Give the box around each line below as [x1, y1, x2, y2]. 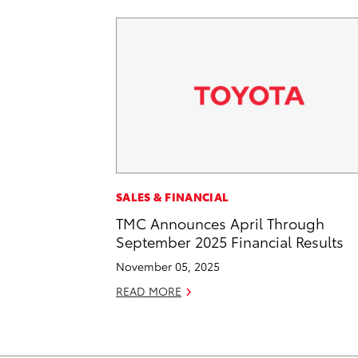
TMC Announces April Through [116, 213, 324, 233]
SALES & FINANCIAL [116, 189, 229, 205]
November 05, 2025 [116, 258, 220, 275]
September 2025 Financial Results [116, 231, 344, 252]
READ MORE [116, 283, 181, 300]
